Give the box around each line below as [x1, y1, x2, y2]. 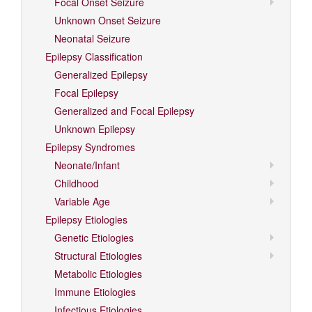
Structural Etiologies [54, 249, 142, 263]
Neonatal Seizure [54, 31, 130, 46]
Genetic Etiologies [54, 231, 134, 245]
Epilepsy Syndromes [45, 140, 135, 155]
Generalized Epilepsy [54, 68, 148, 82]
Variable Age [54, 194, 110, 209]
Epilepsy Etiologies [45, 212, 127, 227]
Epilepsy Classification [45, 49, 143, 64]
